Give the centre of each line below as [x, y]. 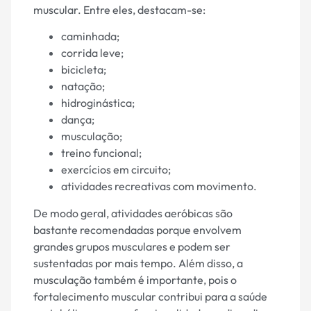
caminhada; [90, 36]
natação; [83, 86]
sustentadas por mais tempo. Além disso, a [138, 263]
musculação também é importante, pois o [135, 279]
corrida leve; [92, 53]
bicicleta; [84, 70]
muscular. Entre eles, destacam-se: [119, 9]
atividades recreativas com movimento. [159, 186]
